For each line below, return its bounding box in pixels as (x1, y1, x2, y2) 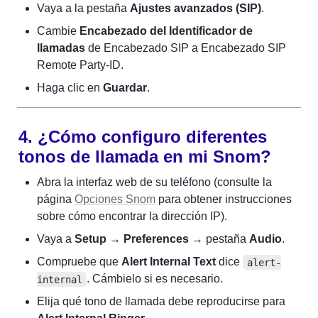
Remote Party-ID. (37, 59, 124, 72)
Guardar (103, 82, 147, 94)
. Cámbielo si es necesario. (86, 273, 223, 285)
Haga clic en (37, 82, 103, 94)
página (37, 193, 75, 206)
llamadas (37, 42, 85, 55)
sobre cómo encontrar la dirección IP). (37, 210, 227, 223)
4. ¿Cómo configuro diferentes (18, 127, 267, 147)
